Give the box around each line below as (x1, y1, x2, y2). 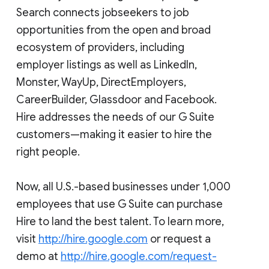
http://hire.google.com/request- (61, 249, 217, 263)
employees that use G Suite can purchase (16, 197, 223, 211)
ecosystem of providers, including (16, 40, 184, 54)
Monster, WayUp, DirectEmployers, (16, 75, 186, 89)
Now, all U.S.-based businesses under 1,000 (16, 180, 231, 193)
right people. (16, 145, 80, 159)
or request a (148, 232, 211, 246)
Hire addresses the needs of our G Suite (16, 110, 214, 124)
